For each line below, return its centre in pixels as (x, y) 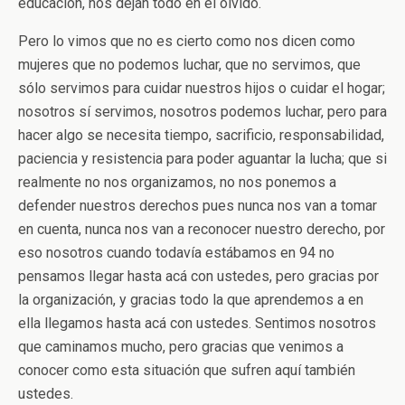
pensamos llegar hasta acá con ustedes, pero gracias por (198, 276)
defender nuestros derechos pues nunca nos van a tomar (198, 206)
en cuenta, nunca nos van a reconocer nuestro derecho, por (202, 229)
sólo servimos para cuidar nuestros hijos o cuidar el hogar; (202, 88)
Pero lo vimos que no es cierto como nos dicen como (187, 41)
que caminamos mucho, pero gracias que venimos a (181, 347)
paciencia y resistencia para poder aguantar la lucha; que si (202, 159)
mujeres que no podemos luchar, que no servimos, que (189, 65)
